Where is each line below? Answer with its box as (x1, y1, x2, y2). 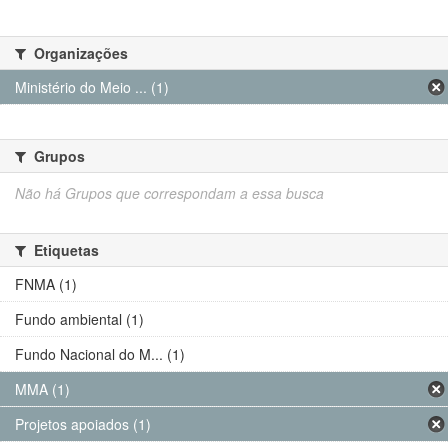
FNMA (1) (15, 274, 77, 294)
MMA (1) (15, 379, 70, 399)
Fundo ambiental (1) (15, 309, 144, 329)
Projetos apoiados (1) (15, 414, 151, 434)
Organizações (30, 43, 128, 63)
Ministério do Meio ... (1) (15, 77, 169, 97)
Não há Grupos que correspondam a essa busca (15, 183, 324, 203)
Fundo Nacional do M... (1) (15, 344, 185, 364)
